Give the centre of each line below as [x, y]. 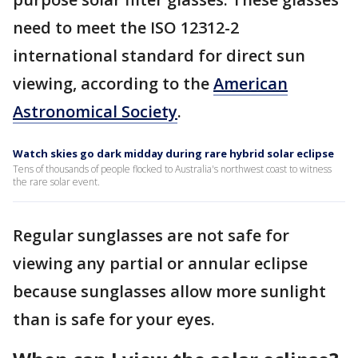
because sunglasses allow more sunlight [169, 291]
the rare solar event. [56, 181]
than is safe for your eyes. [116, 319]
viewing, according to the [113, 83]
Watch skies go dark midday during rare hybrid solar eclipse [173, 153]
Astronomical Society [95, 111]
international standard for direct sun [159, 55]
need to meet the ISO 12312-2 [126, 27]
